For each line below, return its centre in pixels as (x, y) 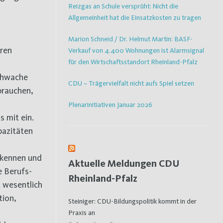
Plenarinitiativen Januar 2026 (110, 104)
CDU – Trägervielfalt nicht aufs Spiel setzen (131, 83)
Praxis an (82, 212)
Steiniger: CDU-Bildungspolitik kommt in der (132, 201)
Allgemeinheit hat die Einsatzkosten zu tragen (135, 17)
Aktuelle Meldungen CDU (124, 163)
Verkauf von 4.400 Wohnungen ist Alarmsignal (136, 50)
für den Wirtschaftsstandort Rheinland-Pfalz (133, 61)
